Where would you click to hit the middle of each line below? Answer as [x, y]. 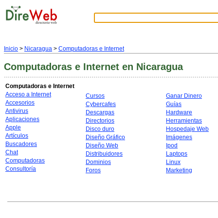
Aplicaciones [22, 119]
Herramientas [184, 121]
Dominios [98, 162]
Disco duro [100, 129]
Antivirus [17, 111]
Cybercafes [101, 104]
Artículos [17, 136]
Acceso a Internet [28, 94]
